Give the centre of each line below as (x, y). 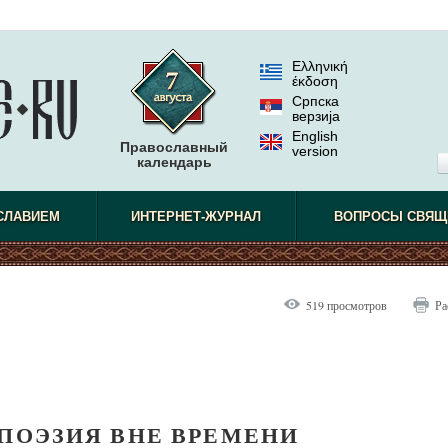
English (315, 136)
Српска (315, 101)
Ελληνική (320, 66)
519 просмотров (346, 305)
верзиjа (316, 116)
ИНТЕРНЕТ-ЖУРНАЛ (196, 216)
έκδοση (315, 81)
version (315, 151)
